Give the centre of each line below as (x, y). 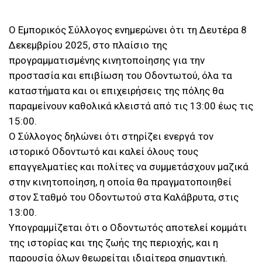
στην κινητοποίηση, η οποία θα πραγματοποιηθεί (120, 182)
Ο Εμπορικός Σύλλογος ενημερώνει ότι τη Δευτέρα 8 (128, 30)
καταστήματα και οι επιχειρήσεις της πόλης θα (116, 91)
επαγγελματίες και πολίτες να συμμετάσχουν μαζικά (129, 167)
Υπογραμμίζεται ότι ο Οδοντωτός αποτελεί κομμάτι (128, 228)
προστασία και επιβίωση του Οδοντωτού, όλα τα (120, 76)
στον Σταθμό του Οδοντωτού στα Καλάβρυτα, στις (124, 197)
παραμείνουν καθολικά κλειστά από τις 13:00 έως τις (131, 106)
